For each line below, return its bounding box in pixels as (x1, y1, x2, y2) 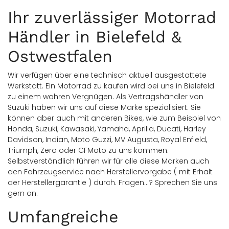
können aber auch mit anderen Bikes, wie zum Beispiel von (8, 113, 221, 123)
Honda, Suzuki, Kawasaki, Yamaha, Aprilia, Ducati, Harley (8, 124, 206, 134)
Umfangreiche (8, 207, 118, 226)
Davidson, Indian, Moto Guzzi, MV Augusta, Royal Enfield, (8, 134, 207, 145)
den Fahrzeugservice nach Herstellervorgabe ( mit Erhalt (8, 167, 213, 177)
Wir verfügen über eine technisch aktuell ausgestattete (8, 70, 207, 80)
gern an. (8, 188, 38, 198)
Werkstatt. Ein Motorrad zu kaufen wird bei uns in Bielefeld (8, 81, 214, 91)
